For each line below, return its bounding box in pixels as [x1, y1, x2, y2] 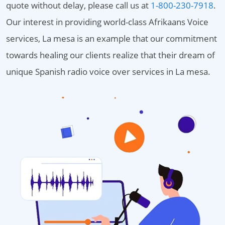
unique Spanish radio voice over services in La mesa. [6, 66, 210, 77]
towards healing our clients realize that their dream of [6, 49, 215, 61]
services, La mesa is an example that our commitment [6, 33, 217, 44]
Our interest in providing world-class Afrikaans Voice [6, 16, 208, 28]
